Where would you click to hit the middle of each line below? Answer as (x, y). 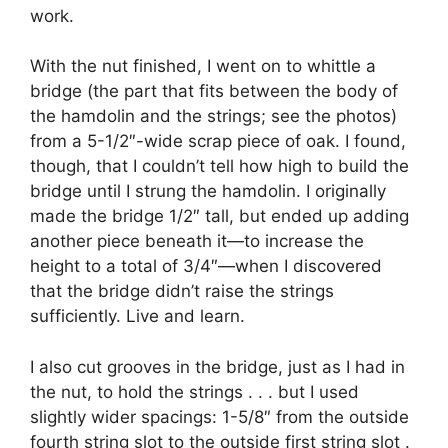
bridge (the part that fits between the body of (214, 91)
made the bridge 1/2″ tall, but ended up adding (219, 216)
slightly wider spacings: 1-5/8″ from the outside (219, 416)
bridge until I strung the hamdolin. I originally (208, 191)
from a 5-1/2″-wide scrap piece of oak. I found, (218, 141)
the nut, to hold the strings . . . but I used (194, 391)
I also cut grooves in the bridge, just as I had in (217, 366)
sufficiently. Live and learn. (137, 316)
